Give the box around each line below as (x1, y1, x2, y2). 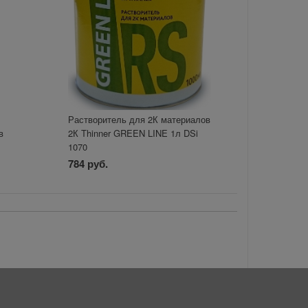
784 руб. (67, 155, 108, 171)
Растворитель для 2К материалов (67, 112, 210, 126)
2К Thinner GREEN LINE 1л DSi (67, 126, 198, 140)
